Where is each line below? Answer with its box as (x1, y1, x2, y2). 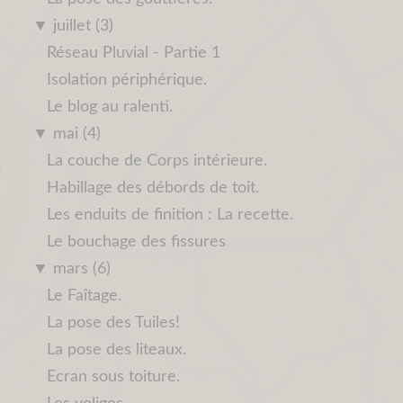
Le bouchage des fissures (47, 234, 226, 251)
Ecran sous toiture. (47, 369, 180, 386)
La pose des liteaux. (47, 342, 186, 359)
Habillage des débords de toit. (47, 180, 259, 197)
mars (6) (53, 261, 111, 278)
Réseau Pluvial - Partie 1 (47, 45, 220, 62)
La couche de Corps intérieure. (47, 153, 267, 170)
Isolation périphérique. (47, 72, 207, 89)
